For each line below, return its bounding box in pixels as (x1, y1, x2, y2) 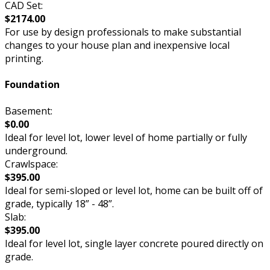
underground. (5, 143, 67, 157)
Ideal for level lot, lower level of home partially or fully (5, 130, 247, 144)
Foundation (5, 78, 60, 92)
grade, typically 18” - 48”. (5, 196, 114, 210)
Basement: (5, 104, 52, 118)
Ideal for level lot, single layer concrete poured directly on (5, 236, 263, 250)
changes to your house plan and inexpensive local (5, 38, 230, 52)
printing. (5, 51, 43, 65)
